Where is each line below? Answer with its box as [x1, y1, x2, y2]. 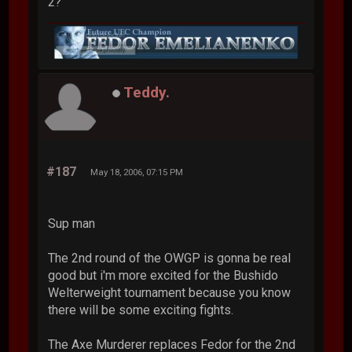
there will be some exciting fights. [48, 302, 234, 318]
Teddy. [123, 82, 170, 101]
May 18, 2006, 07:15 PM [90, 167, 184, 178]
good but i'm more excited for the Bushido [48, 268, 279, 284]
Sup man [48, 216, 96, 232]
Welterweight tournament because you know [48, 285, 291, 301]
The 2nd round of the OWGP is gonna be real [48, 251, 291, 266]
